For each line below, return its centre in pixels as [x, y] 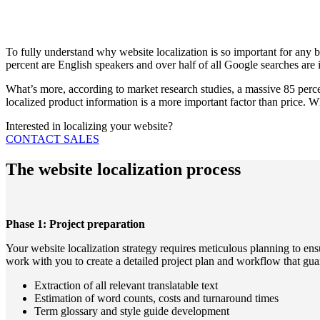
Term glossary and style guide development [132, 311]
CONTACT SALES [52, 139]
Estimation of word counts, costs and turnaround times [156, 298]
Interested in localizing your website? [89, 126]
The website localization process [123, 170]
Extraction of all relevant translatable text [126, 285]
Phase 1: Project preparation [75, 224]
